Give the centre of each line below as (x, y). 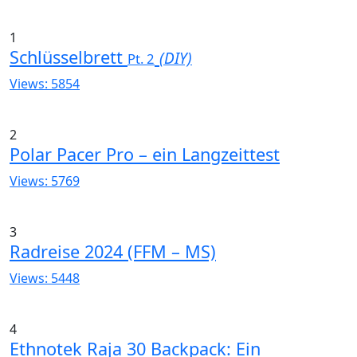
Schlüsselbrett (69, 57)
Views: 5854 (45, 83)
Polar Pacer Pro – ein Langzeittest (145, 154)
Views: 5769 (45, 180)
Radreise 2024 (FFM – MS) (113, 251)
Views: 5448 (45, 278)
